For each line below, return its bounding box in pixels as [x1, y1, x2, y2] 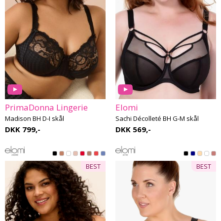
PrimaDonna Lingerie [5, 102, 88, 113]
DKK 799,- [5, 124, 40, 134]
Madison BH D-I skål [5, 114, 64, 123]
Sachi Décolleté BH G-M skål [115, 114, 199, 123]
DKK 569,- [115, 124, 151, 134]
